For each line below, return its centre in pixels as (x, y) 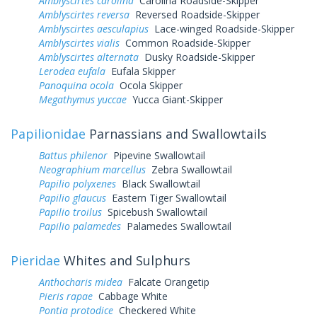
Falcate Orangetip (166, 282)
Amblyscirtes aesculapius (94, 28)
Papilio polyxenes (77, 183)
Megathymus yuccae (83, 99)
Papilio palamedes (80, 226)
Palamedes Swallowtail (176, 226)
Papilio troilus (70, 212)
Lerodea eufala (72, 71)
